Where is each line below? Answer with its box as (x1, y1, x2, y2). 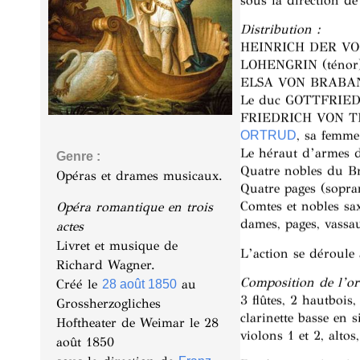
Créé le (56, 276, 102, 292)
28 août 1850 (102, 276, 177, 291)
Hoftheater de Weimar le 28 (56, 314, 219, 330)
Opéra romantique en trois (56, 198, 213, 215)
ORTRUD (239, 129, 297, 143)
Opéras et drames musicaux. (56, 168, 223, 184)
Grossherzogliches (56, 295, 161, 311)
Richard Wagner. (56, 256, 155, 272)
